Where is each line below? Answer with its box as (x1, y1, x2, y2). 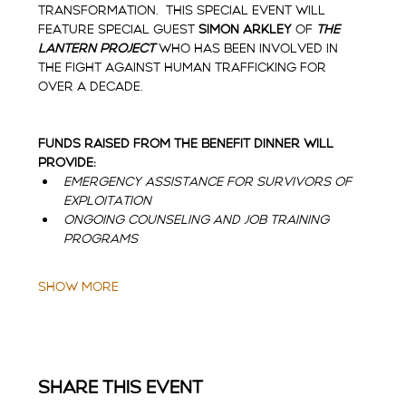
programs (63, 230, 139, 246)
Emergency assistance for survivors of (63, 173, 356, 189)
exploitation (63, 192, 152, 208)
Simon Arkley (198, 21, 296, 37)
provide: (38, 154, 97, 170)
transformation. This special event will (38, 2, 330, 18)
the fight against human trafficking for (38, 59, 331, 75)
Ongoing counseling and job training (63, 211, 333, 227)
